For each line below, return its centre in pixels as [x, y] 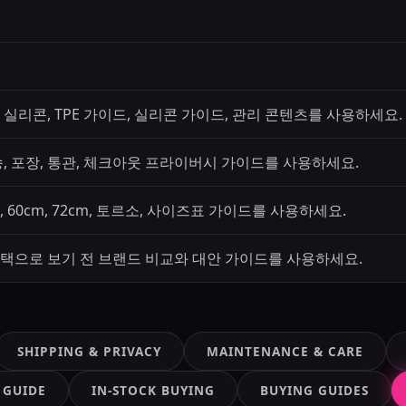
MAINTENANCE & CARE [285, 351]
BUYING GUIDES [314, 390]
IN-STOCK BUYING [153, 390]
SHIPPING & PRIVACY [89, 351]
